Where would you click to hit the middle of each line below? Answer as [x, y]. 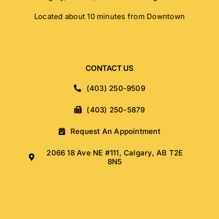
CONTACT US [109, 68]
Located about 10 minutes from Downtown [109, 16]
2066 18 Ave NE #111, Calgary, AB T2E [115, 153]
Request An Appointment [115, 131]
